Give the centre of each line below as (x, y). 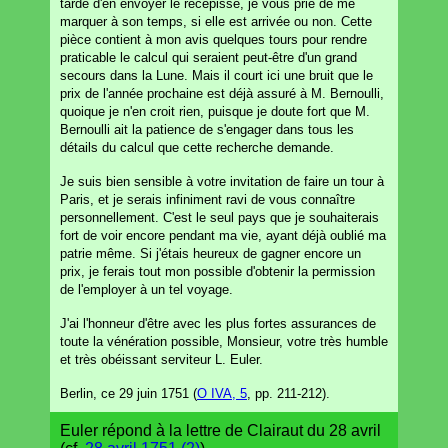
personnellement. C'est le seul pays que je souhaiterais (219, 217)
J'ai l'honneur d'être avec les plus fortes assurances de (218, 323)
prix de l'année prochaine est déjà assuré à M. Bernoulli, (222, 93)
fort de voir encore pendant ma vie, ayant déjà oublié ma (223, 235)
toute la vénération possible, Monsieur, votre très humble (224, 341)
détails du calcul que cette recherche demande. (197, 147)
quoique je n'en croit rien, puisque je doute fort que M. (215, 111)
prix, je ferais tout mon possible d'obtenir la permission (217, 271)
